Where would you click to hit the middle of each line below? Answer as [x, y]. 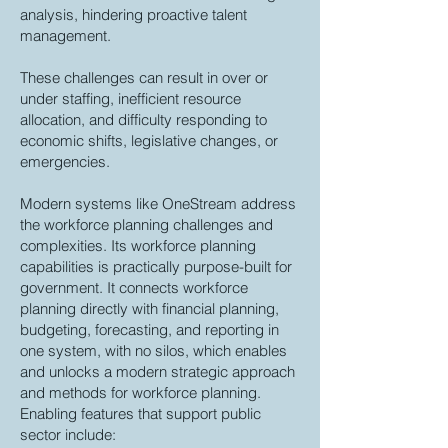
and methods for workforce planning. [140, 392]
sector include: [68, 434]
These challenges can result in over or [144, 77]
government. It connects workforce [134, 287]
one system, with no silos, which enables [153, 350]
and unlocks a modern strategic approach [157, 371]
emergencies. [65, 161]
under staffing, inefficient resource [130, 98]
